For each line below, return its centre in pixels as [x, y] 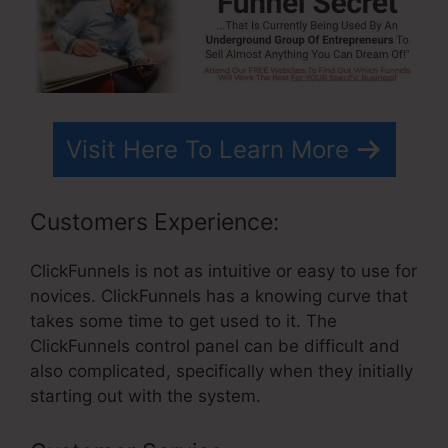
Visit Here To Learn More [207, 149]
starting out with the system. [145, 396]
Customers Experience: [154, 222]
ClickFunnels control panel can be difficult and [215, 346]
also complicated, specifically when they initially [221, 371]
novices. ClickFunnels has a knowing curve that [219, 296]
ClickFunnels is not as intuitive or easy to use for [223, 271]
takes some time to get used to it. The [183, 321]
